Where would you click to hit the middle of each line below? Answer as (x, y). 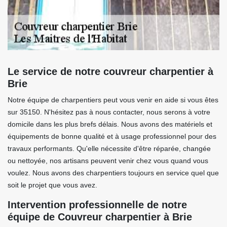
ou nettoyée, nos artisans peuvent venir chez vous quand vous (108, 161)
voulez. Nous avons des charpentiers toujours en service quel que (113, 173)
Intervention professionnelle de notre (97, 205)
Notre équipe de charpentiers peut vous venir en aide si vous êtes (113, 100)
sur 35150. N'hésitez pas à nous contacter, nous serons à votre (109, 112)
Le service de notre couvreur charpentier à (110, 71)
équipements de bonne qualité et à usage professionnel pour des (112, 136)
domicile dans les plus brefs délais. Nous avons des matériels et (110, 124)
